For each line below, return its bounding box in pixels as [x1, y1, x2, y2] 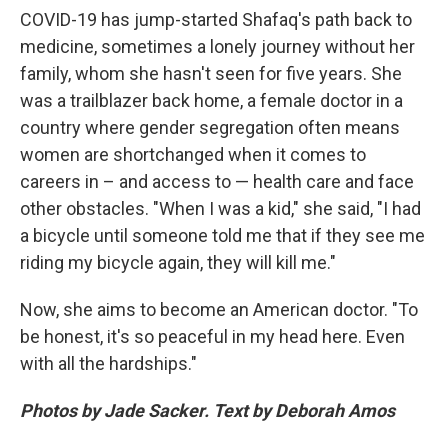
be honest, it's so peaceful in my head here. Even [20, 325, 405, 347]
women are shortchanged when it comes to [20, 143, 366, 165]
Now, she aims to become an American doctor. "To [20, 298, 418, 320]
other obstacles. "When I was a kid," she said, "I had [20, 197, 421, 219]
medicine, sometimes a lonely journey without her [20, 35, 415, 57]
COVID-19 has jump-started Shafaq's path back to [20, 8, 412, 30]
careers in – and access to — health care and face [20, 170, 414, 192]
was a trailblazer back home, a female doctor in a [20, 89, 403, 111]
